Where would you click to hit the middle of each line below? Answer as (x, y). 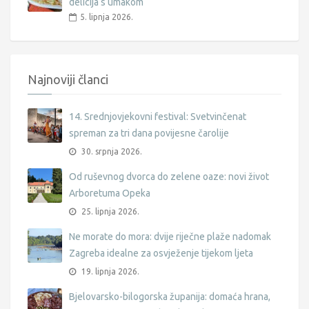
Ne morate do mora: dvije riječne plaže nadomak (170, 236)
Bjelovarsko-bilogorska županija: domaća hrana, (170, 296)
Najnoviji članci (68, 79)
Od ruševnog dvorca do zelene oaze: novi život (169, 176)
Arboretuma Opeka (110, 193)
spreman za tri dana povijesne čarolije (149, 133)
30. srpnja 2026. (111, 151)
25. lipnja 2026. (109, 211)
